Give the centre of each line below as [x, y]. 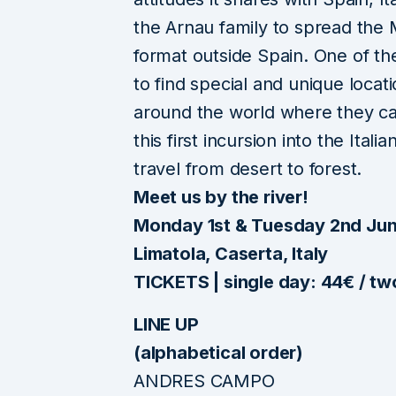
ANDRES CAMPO [204, 381]
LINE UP [166, 324]
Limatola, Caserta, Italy [231, 253]
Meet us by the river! [221, 197]
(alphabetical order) [218, 352]
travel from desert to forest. [248, 168]
